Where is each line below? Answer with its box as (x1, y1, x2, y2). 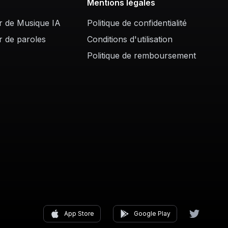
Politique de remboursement (87, 50, 196, 61)
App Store (64, 210, 94, 217)
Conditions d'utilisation (87, 34, 173, 44)
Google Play (134, 210, 170, 217)
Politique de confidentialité (87, 18, 187, 28)
